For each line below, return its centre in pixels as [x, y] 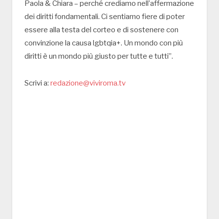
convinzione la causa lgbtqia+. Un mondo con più [104, 43]
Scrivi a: [37, 83]
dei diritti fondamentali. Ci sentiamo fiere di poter [105, 16]
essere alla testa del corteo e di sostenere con [101, 30]
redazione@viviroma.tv [88, 83]
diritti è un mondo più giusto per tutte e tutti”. [99, 56]
